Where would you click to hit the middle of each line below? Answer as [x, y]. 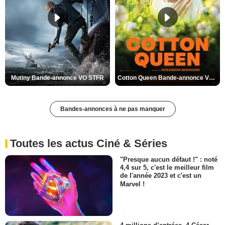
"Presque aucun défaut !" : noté [169, 160]
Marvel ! [132, 184]
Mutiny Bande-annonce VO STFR [58, 78]
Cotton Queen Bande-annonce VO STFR [212, 78]
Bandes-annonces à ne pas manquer [113, 109]
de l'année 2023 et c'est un [161, 176]
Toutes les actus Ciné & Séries [89, 144]
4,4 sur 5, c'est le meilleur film [167, 168]
